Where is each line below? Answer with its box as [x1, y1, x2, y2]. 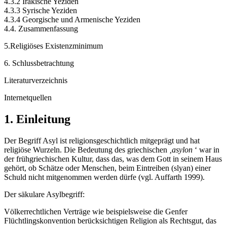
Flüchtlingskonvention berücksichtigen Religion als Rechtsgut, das [4, 216, 216, 225]
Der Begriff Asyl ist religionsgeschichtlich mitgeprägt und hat [4, 136, 200, 145]
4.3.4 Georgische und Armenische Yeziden [4, 15, 140, 24]
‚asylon [169, 145, 193, 154]
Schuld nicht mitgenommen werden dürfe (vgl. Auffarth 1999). [4, 172, 205, 181]
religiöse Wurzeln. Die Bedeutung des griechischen [4, 145, 169, 154]
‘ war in [193, 145, 219, 154]
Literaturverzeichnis [4, 75, 67, 85]
